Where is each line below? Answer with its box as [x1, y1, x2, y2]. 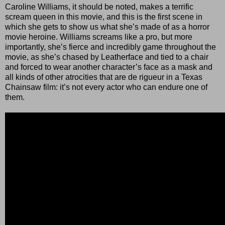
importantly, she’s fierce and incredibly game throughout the [5, 42, 216, 51]
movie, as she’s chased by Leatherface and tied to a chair [5, 52, 208, 61]
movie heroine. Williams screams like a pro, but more [5, 32, 192, 41]
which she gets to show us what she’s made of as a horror [5, 22, 209, 31]
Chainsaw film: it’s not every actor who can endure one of [5, 82, 207, 91]
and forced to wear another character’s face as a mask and [5, 62, 212, 71]
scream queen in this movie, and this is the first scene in [5, 12, 202, 21]
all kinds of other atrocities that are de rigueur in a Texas [5, 72, 202, 81]
